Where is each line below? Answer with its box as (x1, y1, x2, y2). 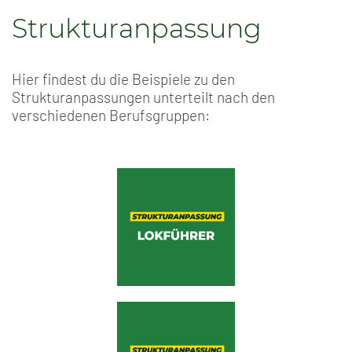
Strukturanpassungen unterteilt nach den (12, 88, 275, 107)
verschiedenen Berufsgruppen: (12, 106, 213, 125)
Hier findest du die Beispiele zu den (12, 70, 235, 89)
